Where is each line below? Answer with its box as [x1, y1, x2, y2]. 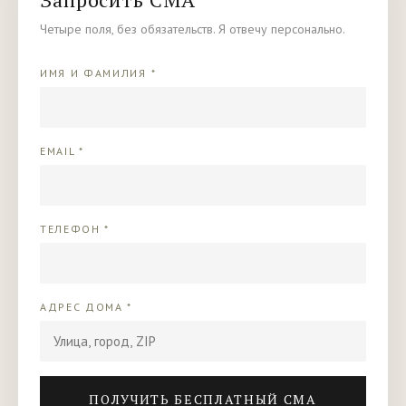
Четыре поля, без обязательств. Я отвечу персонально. [40, 21, 345, 37]
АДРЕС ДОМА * [40, 300, 133, 314]
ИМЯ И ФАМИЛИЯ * [40, 66, 157, 80]
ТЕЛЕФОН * [40, 222, 111, 236]
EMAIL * [40, 144, 84, 158]
